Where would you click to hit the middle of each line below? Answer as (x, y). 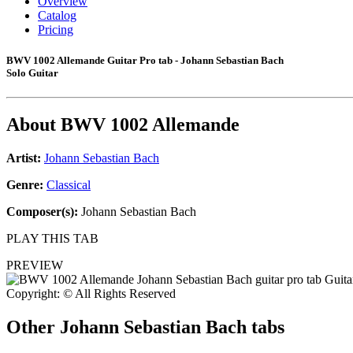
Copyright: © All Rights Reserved (91, 294)
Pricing (56, 30)
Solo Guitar (32, 73)
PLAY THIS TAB (52, 239)
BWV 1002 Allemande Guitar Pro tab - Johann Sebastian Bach (145, 61)
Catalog (57, 15)
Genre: (26, 185)
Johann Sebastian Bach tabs (172, 327)
